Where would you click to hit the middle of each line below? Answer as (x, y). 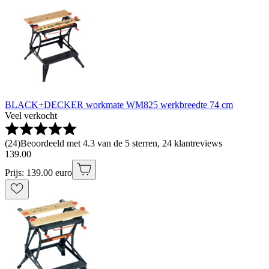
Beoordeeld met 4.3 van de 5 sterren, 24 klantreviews (121, 144)
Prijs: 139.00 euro (38, 173)
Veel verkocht (31, 116)
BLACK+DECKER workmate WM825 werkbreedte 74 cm (119, 105)
